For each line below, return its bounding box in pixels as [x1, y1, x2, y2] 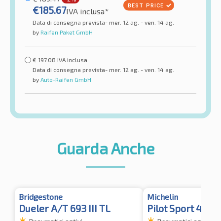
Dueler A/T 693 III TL [19, 202, 110, 214]
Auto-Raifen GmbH [39, 75, 91, 83]
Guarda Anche [57, 138, 154, 157]
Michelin [147, 191, 178, 201]
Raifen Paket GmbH [39, 28, 93, 36]
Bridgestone [19, 191, 63, 201]
